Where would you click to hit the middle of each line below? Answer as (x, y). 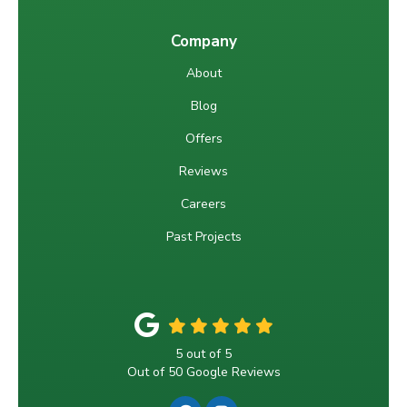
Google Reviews (231, 372)
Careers (203, 204)
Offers (203, 139)
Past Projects (203, 237)
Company (203, 42)
